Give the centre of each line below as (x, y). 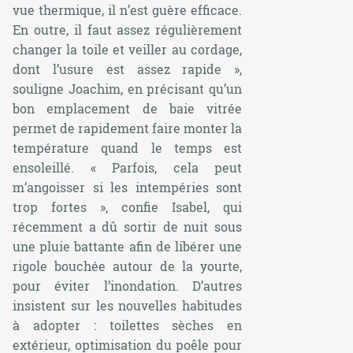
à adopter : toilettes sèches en (128, 325)
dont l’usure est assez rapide (117, 69)
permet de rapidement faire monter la (128, 128)
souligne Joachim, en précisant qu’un (128, 88)
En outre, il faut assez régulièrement (128, 29)
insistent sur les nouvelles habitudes (128, 305)
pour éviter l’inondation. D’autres (128, 285)
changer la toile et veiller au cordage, (128, 49)
